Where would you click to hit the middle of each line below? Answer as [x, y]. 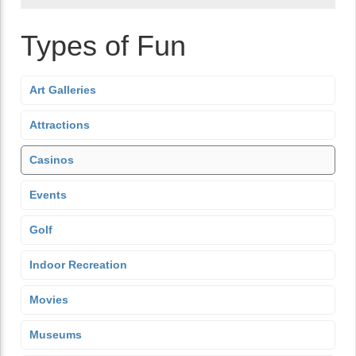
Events [48, 195]
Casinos [52, 160]
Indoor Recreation [78, 265]
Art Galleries [63, 90]
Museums [56, 335]
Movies [49, 300]
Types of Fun [103, 46]
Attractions [60, 125]
